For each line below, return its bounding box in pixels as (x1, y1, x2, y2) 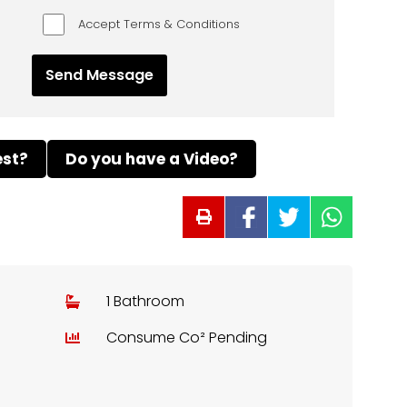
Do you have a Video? (65, 148, 238, 170)
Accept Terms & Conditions (78, 15, 240, 33)
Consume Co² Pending (106, 327, 267, 348)
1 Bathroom (106, 291, 184, 312)
